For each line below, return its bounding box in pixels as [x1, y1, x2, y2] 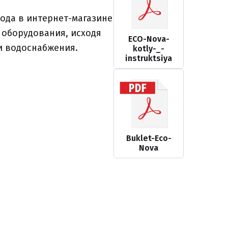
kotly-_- [133, 44, 164, 54]
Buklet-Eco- [126, 133, 172, 144]
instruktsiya [125, 53, 172, 64]
